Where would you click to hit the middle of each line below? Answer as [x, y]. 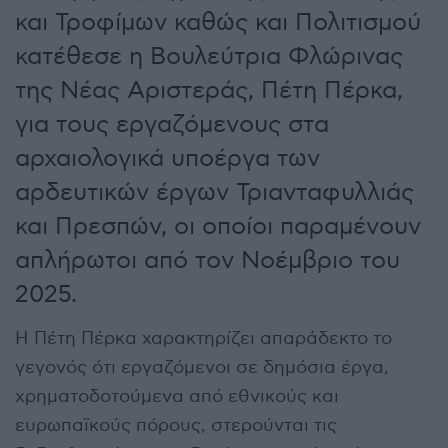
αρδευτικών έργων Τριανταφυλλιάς [214, 192]
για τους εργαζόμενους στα [172, 124]
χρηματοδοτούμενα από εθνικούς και [177, 396]
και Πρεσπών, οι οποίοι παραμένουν [218, 226]
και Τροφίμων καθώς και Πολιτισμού [218, 22]
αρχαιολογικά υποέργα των [167, 158]
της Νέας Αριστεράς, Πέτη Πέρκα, [209, 90]
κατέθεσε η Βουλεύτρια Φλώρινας [209, 56]
